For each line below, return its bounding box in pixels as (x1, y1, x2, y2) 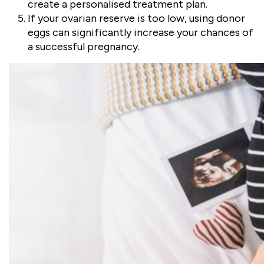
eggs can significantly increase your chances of (28, 26, 253, 39)
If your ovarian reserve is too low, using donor (28, 12, 245, 25)
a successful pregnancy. (28, 40, 140, 54)
